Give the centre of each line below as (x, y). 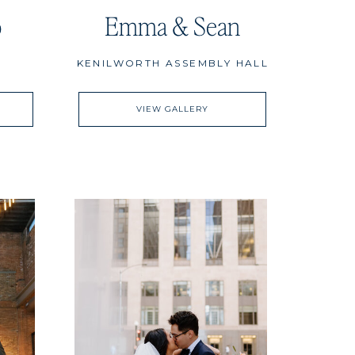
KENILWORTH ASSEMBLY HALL (173, 63)
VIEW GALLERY (172, 109)
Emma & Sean (172, 25)
